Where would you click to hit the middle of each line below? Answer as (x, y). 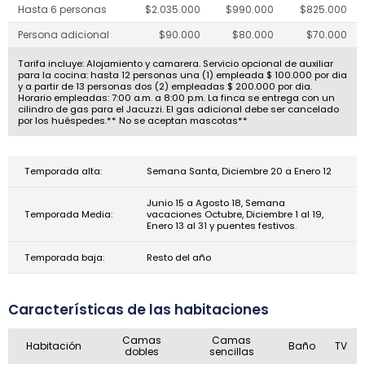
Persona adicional (64, 35)
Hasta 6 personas (62, 9)
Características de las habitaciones (139, 310)
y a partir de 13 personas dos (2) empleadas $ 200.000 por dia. (165, 86)
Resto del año (179, 257)
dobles (142, 352)
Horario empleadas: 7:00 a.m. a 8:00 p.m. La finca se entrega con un (176, 98)
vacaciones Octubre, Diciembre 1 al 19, (235, 214)
